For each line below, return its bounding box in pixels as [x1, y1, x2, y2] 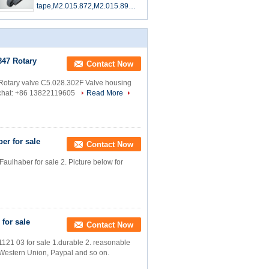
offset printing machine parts [36, 13, 128, 21]
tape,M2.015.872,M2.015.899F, [36, 2, 138, 10]
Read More [86, 89, 123, 97]
